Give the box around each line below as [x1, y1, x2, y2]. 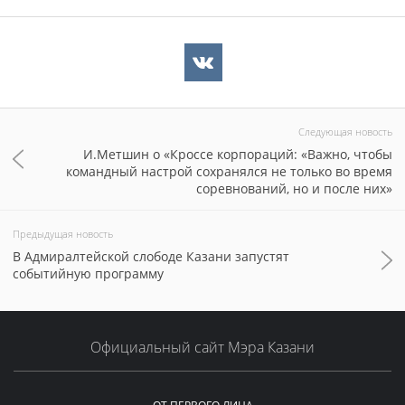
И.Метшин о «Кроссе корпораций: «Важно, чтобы [83, 145, 392, 163]
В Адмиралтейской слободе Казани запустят [13, 247, 289, 265]
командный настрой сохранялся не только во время [66, 162, 392, 180]
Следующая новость [298, 124, 392, 138]
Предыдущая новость [13, 226, 113, 240]
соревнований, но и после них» [196, 179, 392, 197]
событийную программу [13, 264, 164, 282]
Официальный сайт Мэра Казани [90, 336, 315, 357]
